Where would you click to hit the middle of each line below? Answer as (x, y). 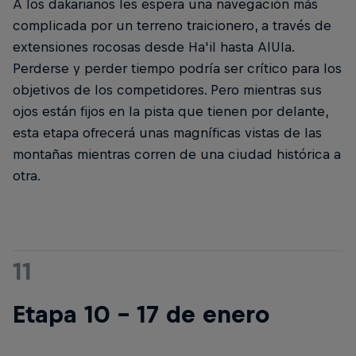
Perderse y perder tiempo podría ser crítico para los (177, 69)
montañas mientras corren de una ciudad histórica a (177, 155)
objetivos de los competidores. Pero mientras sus (167, 90)
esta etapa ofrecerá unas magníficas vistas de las (167, 133)
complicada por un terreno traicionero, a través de (172, 26)
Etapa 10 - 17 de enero (141, 314)
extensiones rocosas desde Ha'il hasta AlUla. (153, 47)
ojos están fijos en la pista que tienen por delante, (170, 112)
